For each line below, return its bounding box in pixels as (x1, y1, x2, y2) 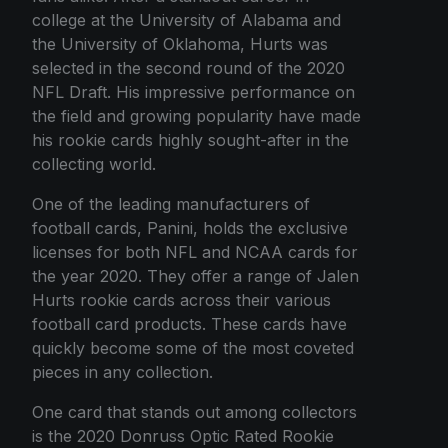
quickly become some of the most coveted (32, 337, 354, 358)
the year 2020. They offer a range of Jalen (32, 265, 359, 286)
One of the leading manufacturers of (32, 193, 310, 214)
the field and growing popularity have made (32, 105, 361, 126)
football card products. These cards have (32, 313, 347, 334)
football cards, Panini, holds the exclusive (32, 217, 348, 238)
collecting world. (32, 153, 156, 174)
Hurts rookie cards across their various (32, 289, 331, 310)
